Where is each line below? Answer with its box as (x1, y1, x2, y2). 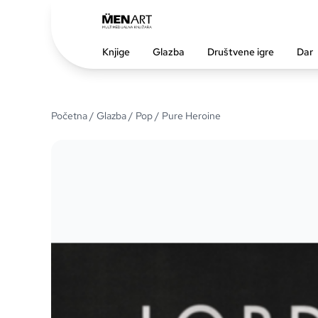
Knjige (102, 45, 130, 58)
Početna (51, 109, 87, 122)
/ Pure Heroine (153, 109, 221, 122)
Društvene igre (207, 45, 274, 58)
